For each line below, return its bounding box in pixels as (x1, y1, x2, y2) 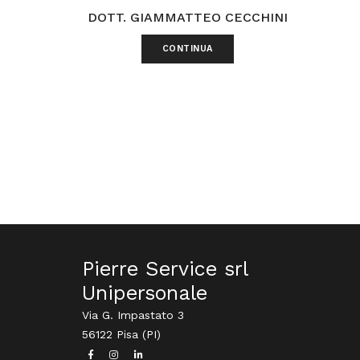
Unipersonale (82, 280, 207, 305)
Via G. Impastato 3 (82, 308, 184, 321)
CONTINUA (162, 43, 213, 55)
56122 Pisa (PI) (82, 327, 161, 341)
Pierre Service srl (82, 256, 247, 280)
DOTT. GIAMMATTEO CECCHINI (87, 10, 288, 26)
